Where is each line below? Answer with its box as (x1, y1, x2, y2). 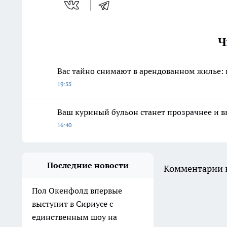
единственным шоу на (32, 211, 117, 222)
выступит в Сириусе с (32, 198, 113, 209)
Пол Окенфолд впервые (32, 185, 122, 196)
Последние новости (47, 160, 129, 170)
